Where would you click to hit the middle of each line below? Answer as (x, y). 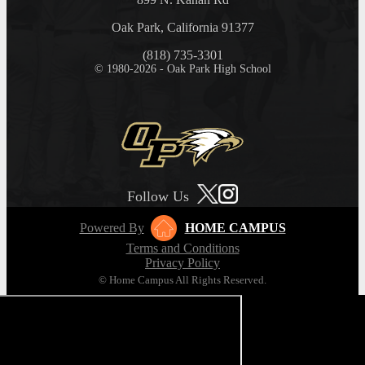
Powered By (112, 227)
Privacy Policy (182, 262)
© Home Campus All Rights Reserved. (182, 279)
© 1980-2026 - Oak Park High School (182, 69)
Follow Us (158, 196)
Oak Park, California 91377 (182, 28)
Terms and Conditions (182, 248)
